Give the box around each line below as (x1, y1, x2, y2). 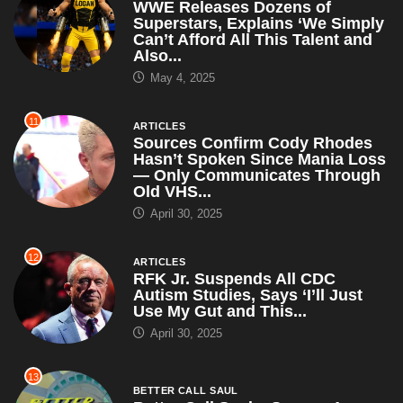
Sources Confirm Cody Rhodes (132, 133, 372, 152)
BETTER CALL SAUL (132, 384, 238, 396)
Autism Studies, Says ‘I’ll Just (132, 285, 363, 304)
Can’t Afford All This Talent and (132, 30, 372, 49)
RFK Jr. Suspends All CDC (132, 269, 336, 288)
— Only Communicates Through (132, 166, 381, 184)
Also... (132, 46, 182, 65)
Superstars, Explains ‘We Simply (132, 13, 384, 32)
